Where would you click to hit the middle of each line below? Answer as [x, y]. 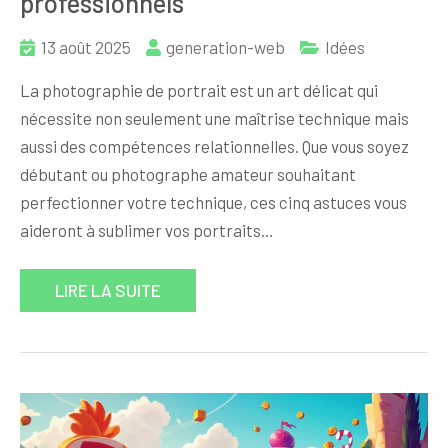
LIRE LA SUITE [108, 290]
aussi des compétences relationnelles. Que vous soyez [214, 146]
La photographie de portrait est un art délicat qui [199, 90]
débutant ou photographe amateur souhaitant [188, 174]
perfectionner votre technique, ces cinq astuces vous [213, 202]
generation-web [225, 47]
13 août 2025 [86, 47]
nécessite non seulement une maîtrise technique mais [214, 118]
